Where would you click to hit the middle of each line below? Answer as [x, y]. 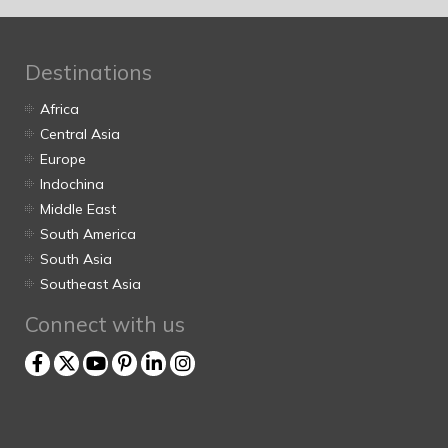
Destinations [88, 71]
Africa [59, 108]
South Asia [76, 258]
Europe [63, 158]
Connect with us [105, 323]
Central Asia [80, 133]
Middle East [78, 208]
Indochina [72, 183]
